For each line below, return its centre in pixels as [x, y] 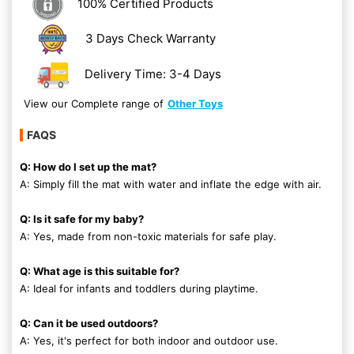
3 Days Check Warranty [150, 38]
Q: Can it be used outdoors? [89, 323]
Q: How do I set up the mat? [88, 167]
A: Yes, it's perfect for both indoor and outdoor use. [149, 341]
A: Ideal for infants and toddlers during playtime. [139, 288]
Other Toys [195, 104]
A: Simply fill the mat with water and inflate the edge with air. [171, 184]
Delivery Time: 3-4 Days [153, 73]
